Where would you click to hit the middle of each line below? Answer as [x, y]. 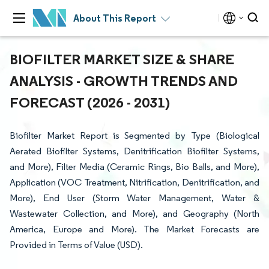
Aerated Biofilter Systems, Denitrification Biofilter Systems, [134, 151]
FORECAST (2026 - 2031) [90, 102]
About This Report [115, 18]
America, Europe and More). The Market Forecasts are [134, 229]
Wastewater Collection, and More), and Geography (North [134, 213]
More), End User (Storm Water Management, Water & [134, 198]
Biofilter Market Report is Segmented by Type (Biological [134, 135]
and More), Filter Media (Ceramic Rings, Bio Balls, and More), [134, 167]
